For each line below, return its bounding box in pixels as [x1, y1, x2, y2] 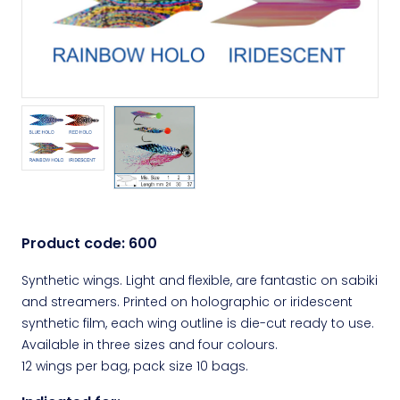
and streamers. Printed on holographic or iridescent [21, 292, 353, 311]
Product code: [21, 232, 125, 254]
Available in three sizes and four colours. [21, 335, 278, 354]
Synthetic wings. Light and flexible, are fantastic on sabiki [21, 271, 378, 289]
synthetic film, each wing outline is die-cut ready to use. [21, 313, 374, 332]
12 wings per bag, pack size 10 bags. [21, 356, 248, 375]
